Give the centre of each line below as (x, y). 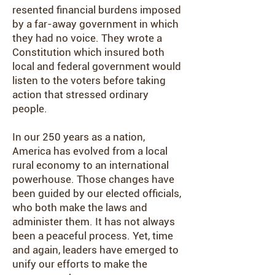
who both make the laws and (80, 207)
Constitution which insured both (88, 52)
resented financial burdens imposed (97, 10)
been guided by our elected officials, (97, 193)
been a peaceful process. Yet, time (93, 236)
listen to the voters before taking (89, 80)
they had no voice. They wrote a (87, 38)
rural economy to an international (91, 165)
